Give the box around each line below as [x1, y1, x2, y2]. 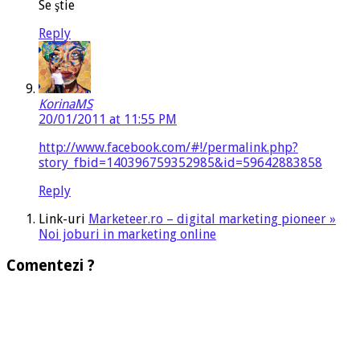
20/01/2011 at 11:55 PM [39, 112, 177, 128]
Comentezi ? [6, 257, 95, 275]
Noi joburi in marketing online [39, 227, 216, 243]
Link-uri [39, 211, 88, 227]
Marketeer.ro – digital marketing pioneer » [88, 211, 336, 227]
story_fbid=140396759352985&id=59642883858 [39, 155, 322, 171]
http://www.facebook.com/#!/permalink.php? [39, 140, 298, 156]
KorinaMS [39, 96, 92, 112]
